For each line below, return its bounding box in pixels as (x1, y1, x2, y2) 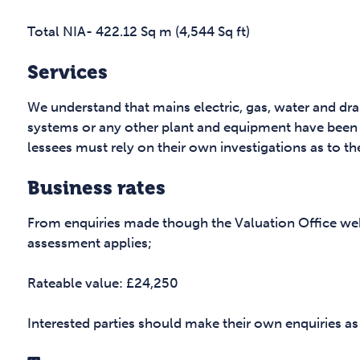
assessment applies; (27, 235, 152, 252)
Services (27, 61, 108, 84)
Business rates (27, 177, 166, 200)
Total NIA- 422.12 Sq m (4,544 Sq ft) (27, 23, 250, 40)
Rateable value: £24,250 (27, 275, 178, 292)
